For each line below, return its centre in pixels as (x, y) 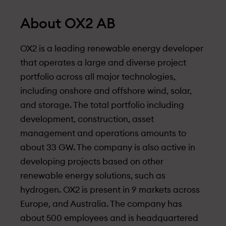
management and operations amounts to (103, 133)
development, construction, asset (87, 119)
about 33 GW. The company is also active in (108, 148)
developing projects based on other (92, 162)
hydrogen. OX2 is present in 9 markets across (110, 190)
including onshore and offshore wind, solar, (106, 91)
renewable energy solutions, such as (93, 176)
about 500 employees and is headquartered (109, 218)
